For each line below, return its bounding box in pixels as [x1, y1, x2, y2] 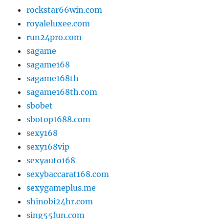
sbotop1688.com [26, 114, 91, 125]
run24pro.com [26, 32, 82, 43]
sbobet [26, 101, 53, 111]
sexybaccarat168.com [26, 169, 109, 179]
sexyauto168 [26, 155, 76, 166]
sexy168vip [26, 142, 70, 152]
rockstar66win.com [26, 5, 103, 15]
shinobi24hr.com [26, 197, 93, 207]
